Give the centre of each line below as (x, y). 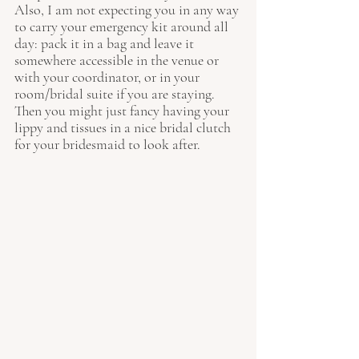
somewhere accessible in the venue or (118, 60)
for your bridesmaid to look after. (107, 144)
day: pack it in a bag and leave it (106, 43)
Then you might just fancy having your (123, 110)
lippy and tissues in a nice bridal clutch (124, 127)
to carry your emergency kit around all (123, 26)
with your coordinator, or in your (109, 77)
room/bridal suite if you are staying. (116, 93)
